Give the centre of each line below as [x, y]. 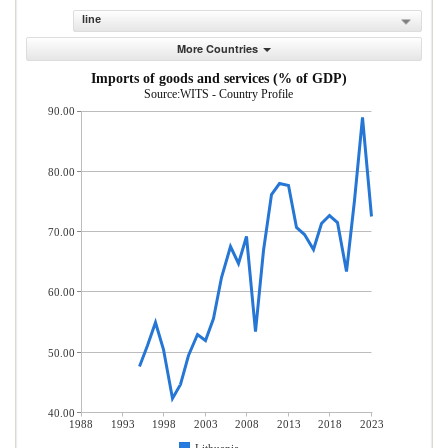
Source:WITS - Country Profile [218, 94]
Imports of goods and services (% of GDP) [219, 78]
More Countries [217, 48]
